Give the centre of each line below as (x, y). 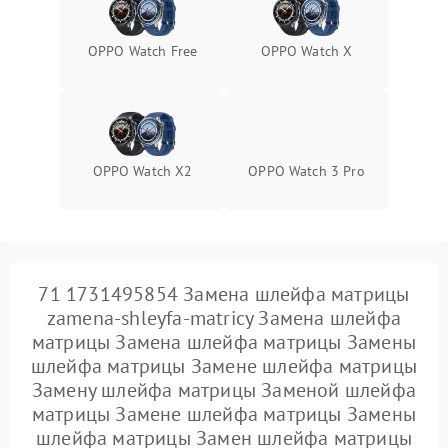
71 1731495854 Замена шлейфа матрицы (224, 294)
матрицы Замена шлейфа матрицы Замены (224, 342)
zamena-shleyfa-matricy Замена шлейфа (224, 318)
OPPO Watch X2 (142, 171)
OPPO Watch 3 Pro (306, 171)
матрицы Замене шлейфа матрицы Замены (224, 414)
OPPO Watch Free (142, 51)
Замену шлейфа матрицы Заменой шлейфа (224, 390)
